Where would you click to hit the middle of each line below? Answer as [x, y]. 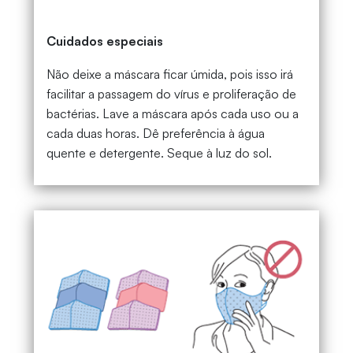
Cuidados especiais [104, 41]
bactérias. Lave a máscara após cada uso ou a [172, 114]
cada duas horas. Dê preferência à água [155, 134]
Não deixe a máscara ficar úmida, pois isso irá [169, 74]
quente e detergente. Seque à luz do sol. [159, 153]
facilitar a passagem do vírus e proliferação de [171, 94]
